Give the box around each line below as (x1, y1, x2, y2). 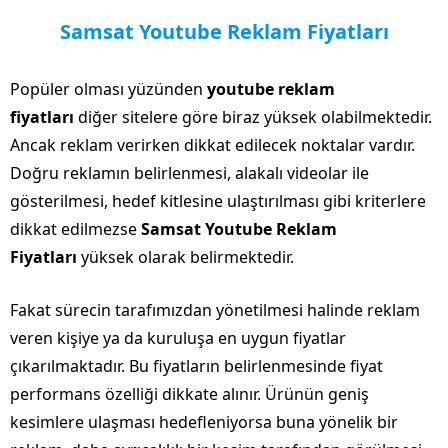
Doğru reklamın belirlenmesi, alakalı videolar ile (10, 161, 369, 184)
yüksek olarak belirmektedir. (81, 245, 294, 268)
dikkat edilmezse (10, 217, 141, 240)
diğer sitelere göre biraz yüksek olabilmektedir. (74, 105, 432, 128)
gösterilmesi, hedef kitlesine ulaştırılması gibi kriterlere (10, 189, 426, 212)
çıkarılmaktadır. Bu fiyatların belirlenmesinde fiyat (10, 354, 383, 377)
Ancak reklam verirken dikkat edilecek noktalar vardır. (10, 133, 415, 156)
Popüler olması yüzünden (10, 77, 207, 100)
